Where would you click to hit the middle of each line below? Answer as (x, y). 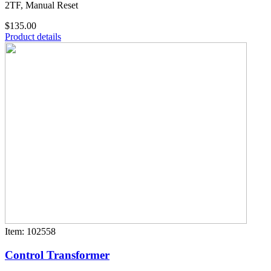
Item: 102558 (30, 232)
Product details (33, 37)
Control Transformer (57, 255)
